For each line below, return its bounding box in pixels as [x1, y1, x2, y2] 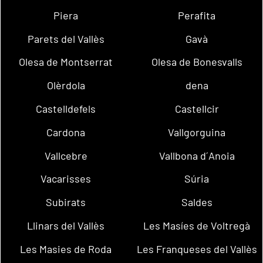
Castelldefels [36, 102, 96, 115]
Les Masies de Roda [20, 242, 112, 255]
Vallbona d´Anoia [159, 149, 235, 162]
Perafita [178, 8, 216, 22]
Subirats [46, 195, 86, 209]
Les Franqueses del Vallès [136, 242, 257, 255]
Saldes [181, 195, 213, 209]
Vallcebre [44, 149, 87, 162]
